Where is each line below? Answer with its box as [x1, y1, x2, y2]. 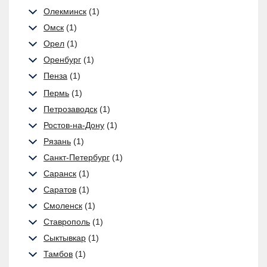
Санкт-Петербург [44, 153, 110, 162]
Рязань [44, 136, 71, 146]
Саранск [44, 169, 76, 178]
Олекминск [44, 7, 86, 16]
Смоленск [44, 201, 82, 210]
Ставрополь [44, 217, 90, 226]
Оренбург [44, 55, 81, 64]
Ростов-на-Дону [44, 120, 104, 130]
